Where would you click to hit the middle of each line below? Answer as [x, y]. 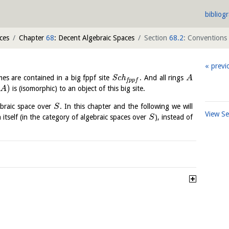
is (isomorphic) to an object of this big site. [77, 89]
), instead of [174, 117]
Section [157, 38]
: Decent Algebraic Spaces [94, 38]
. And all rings [163, 78]
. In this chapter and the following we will [126, 107]
